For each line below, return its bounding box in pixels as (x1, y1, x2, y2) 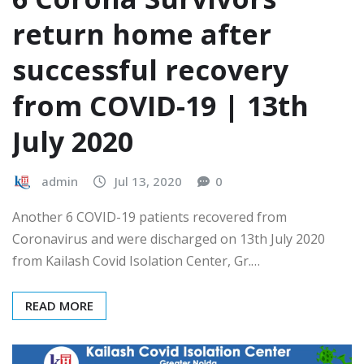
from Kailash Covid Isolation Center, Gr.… (12, 252, 260, 271)
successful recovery (12, 51, 288, 89)
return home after (12, 15, 271, 54)
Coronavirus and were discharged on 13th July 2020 (12, 230, 325, 249)
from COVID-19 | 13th (12, 87, 309, 125)
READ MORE (25, 297, 93, 314)
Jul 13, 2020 (115, 173, 182, 190)
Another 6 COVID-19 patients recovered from (12, 208, 287, 227)
